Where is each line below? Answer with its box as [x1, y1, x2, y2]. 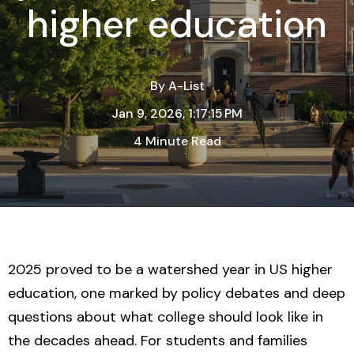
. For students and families [134, 331, 307, 350]
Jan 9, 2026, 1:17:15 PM [111, 105, 243, 122]
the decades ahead [8, 331, 134, 350]
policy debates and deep [182, 284, 345, 303]
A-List [168, 77, 205, 94]
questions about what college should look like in [8, 307, 323, 326]
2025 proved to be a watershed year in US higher [8, 260, 333, 279]
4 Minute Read [133, 133, 221, 149]
